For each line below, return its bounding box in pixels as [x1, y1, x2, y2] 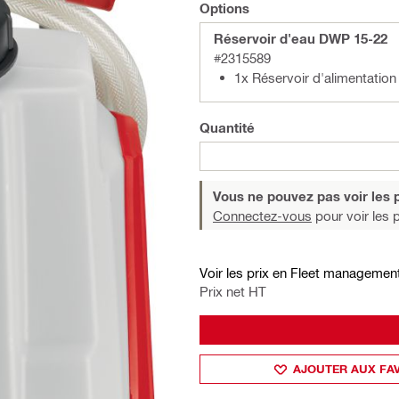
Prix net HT [199, 283, 266, 299]
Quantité [199, 119, 255, 135]
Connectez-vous [213, 208, 312, 224]
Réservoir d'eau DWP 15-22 [214, 30, 387, 46]
